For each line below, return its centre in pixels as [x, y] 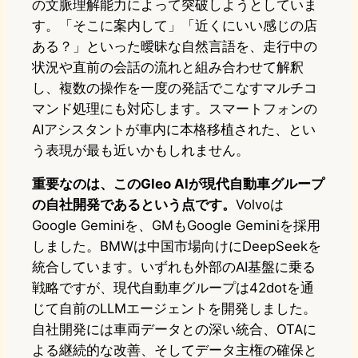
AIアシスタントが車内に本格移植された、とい [174, 130]
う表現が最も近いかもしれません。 [141, 151]
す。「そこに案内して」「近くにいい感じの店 [175, 26]
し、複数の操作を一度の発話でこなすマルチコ [175, 88]
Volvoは [260, 205]
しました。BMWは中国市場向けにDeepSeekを [177, 247]
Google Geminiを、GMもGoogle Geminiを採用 [176, 226]
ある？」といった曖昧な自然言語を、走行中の [175, 47]
